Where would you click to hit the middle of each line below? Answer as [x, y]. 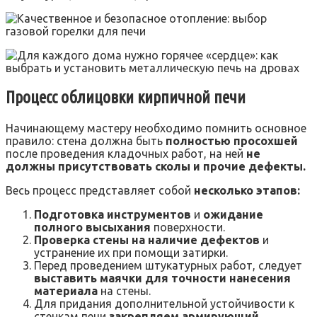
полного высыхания [92, 227]
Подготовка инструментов [113, 215]
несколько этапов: [247, 191]
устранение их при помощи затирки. [131, 253]
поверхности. [188, 227]
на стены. [124, 291]
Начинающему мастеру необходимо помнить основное [156, 128]
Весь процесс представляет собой [100, 191]
